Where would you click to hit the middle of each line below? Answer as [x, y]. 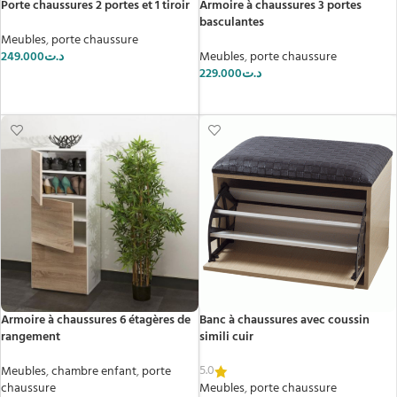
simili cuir [226, 337]
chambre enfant [94, 372]
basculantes [231, 22]
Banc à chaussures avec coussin [284, 320]
